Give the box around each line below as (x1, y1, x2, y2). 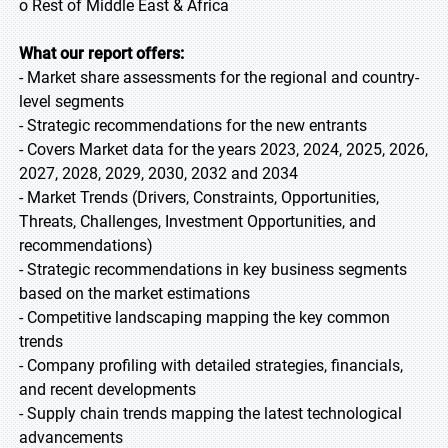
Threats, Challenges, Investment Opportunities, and (19, 212, 376, 231)
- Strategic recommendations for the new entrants (19, 116, 367, 135)
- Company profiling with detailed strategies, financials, (19, 356, 403, 375)
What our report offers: (19, 44, 184, 63)
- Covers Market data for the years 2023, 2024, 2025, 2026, (19, 140, 428, 159)
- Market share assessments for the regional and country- (19, 68, 419, 87)
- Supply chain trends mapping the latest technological (19, 404, 402, 423)
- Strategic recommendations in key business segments (19, 260, 407, 279)
